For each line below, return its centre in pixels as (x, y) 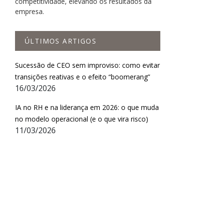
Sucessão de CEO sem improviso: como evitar (87, 65)
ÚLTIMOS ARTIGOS (61, 41)
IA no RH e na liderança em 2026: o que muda (87, 108)
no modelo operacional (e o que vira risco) (82, 119)
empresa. (30, 12)
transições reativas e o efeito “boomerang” (83, 77)
